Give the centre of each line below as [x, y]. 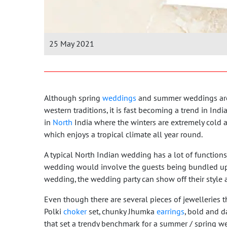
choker [75, 212]
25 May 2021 [72, 44]
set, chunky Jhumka [122, 212]
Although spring [73, 98]
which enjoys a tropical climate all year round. [123, 135]
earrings [171, 212]
